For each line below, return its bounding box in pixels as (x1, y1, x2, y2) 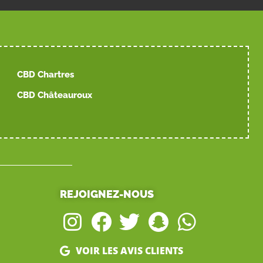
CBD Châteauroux (17, 89, 93, 100)
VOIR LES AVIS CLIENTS (76, 244, 183, 257)
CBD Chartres (17, 69, 75, 80)
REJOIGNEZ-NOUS (59, 187, 154, 200)
